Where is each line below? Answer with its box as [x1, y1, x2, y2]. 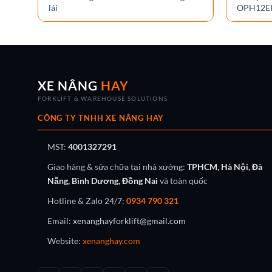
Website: [47, 236, 83, 246]
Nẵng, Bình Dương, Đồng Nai [47, 175, 158, 186]
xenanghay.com [83, 236, 140, 246]
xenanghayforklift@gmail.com [73, 216, 186, 226]
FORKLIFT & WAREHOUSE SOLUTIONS [38, 95, 168, 102]
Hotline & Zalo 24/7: [47, 195, 126, 206]
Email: [47, 216, 73, 226]
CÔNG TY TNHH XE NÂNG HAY [38, 112, 165, 123]
